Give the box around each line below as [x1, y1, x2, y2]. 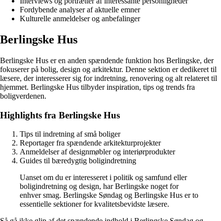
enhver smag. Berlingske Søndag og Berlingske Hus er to [20, 191, 198, 200]
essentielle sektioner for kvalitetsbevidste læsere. [20, 200, 169, 209]
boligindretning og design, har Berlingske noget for [20, 182, 179, 191]
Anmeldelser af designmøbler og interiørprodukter [20, 147, 175, 156]
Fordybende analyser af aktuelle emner [20, 5, 140, 14]
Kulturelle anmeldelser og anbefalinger [20, 14, 140, 23]
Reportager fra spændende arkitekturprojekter [20, 139, 161, 147]
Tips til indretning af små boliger [20, 130, 120, 139]
